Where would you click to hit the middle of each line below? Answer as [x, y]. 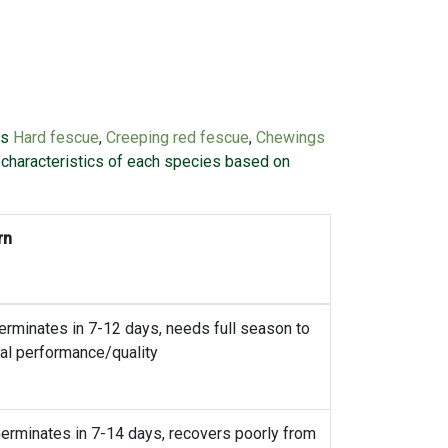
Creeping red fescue [177, 158]
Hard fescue [56, 158]
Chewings [290, 158]
